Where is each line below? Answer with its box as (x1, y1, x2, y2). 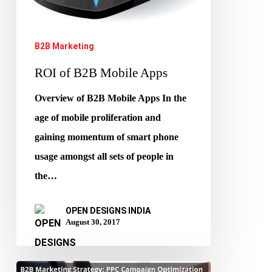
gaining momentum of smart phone (34, 131, 178, 142)
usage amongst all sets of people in (34, 151, 174, 161)
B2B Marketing (34, 41, 94, 51)
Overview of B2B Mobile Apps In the (34, 92, 186, 103)
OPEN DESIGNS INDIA (65, 205, 151, 216)
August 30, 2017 (65, 217, 120, 226)
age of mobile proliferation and (34, 112, 161, 123)
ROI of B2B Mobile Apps (34, 65, 168, 80)
